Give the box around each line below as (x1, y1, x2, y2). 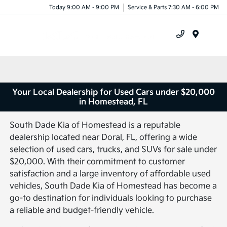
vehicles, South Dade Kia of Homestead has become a (10, 181, 217, 192)
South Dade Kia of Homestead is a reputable (10, 121, 181, 131)
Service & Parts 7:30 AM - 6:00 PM (128, 4, 219, 11)
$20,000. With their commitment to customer (10, 157, 185, 167)
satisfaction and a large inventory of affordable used (10, 169, 211, 179)
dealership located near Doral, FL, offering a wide (10, 133, 198, 143)
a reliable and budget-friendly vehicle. (10, 206, 155, 216)
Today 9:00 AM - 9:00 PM (49, 4, 119, 11)
